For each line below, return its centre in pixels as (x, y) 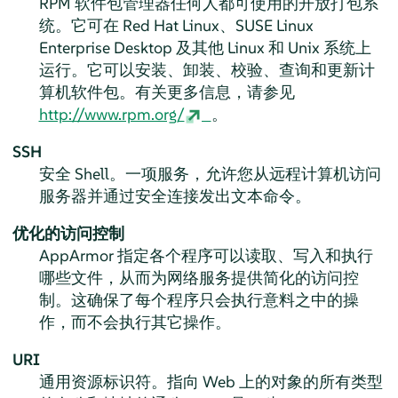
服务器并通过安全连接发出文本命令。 (175, 195)
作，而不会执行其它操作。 (135, 322)
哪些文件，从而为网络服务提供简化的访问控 (199, 277)
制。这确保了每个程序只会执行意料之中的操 (199, 299)
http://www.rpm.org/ (111, 114)
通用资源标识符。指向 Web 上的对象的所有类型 (211, 381)
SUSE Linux (274, 25)
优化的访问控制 (68, 233)
